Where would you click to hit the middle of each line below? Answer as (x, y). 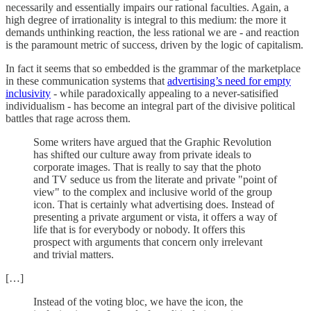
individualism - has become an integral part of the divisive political (150, 106)
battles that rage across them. (68, 118)
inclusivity (28, 93)
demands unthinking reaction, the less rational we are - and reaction (152, 32)
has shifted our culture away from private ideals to (142, 154)
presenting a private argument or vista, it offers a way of (155, 217)
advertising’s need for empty (229, 81)
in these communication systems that (86, 81)
